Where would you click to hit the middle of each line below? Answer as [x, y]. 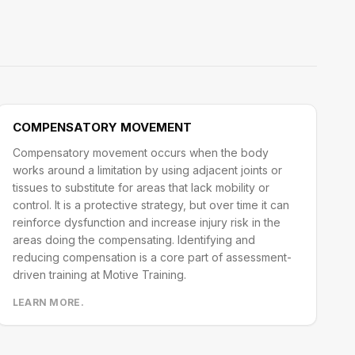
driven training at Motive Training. [99, 275]
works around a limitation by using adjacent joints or [147, 170]
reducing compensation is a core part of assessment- [152, 257]
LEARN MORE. [48, 302]
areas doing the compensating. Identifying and [134, 240]
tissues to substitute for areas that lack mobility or [141, 187]
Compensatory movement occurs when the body [140, 153]
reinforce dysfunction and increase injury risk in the [146, 222]
